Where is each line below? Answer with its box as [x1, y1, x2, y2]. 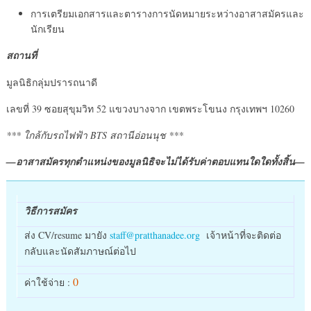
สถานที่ [6, 49, 37, 62]
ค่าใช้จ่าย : [24, 276, 73, 289]
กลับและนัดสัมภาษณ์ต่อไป [24, 244, 136, 258]
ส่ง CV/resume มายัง [24, 228, 110, 242]
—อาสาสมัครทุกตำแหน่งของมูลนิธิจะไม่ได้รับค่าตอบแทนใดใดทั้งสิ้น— [6, 155, 305, 169]
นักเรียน [30, 22, 65, 35]
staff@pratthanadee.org [109, 228, 200, 242]
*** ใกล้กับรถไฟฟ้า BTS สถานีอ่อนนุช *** [6, 128, 183, 142]
